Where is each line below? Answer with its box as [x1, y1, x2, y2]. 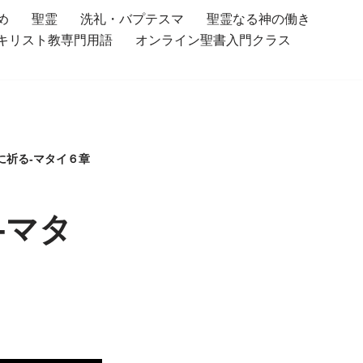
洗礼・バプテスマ [80, 12, 184, 26]
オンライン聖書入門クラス [135, 33, 291, 47]
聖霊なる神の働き [207, 12, 310, 26]
